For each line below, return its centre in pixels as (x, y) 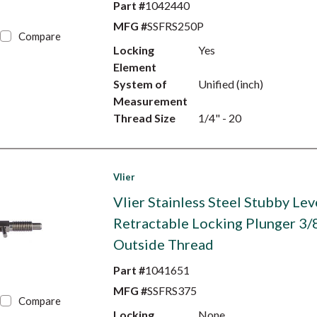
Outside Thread (163, 244)
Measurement (150, 101)
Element (134, 67)
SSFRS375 (172, 290)
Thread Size (144, 118)
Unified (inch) (230, 84)
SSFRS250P (175, 26)
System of (140, 84)
